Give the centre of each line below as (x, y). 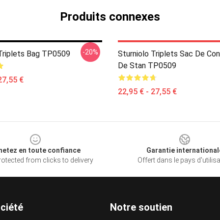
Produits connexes (110, 17)
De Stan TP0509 (147, 66)
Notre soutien (141, 207)
